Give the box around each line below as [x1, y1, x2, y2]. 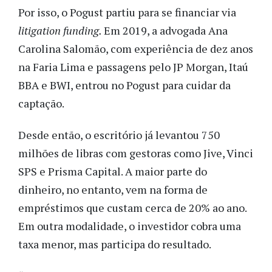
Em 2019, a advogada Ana [104, 22, 228, 38]
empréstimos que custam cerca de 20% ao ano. [18, 200, 246, 216]
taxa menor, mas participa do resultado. [18, 237, 211, 252]
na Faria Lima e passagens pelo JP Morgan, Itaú [18, 59, 248, 74]
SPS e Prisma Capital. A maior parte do [18, 164, 207, 179]
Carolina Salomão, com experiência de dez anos [18, 41, 253, 56]
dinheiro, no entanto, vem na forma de [18, 182, 208, 197]
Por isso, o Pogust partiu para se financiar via [18, 4, 236, 19]
